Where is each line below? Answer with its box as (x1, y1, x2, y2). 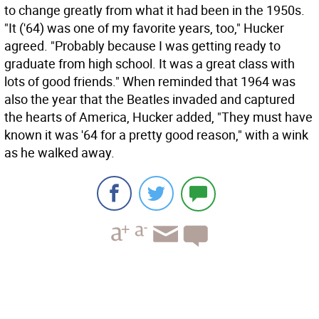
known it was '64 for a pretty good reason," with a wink (4, 126, 308, 143)
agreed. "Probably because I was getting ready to (4, 37, 281, 54)
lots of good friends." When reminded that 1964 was (4, 73, 296, 90)
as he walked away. (4, 144, 115, 161)
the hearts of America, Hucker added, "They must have (4, 108, 313, 125)
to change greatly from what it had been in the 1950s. (4, 1, 305, 19)
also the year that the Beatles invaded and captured (4, 90, 295, 108)
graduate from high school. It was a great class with (4, 55, 295, 72)
